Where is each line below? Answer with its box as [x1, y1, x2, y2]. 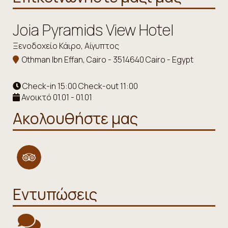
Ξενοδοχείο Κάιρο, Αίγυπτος [13, 40, 119, 51]
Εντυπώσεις [13, 184, 97, 205]
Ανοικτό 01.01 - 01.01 [20, 92, 92, 103]
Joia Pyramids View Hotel [13, 19, 174, 40]
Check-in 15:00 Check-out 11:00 [21, 80, 138, 92]
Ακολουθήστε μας [13, 108, 138, 129]
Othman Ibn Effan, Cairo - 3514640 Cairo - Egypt [19, 54, 193, 65]
